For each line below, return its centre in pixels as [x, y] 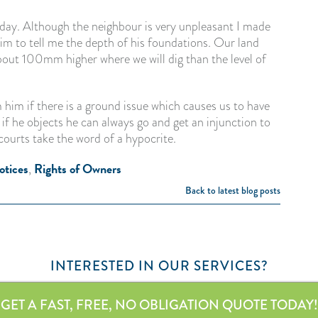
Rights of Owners [78, 169]
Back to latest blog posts [233, 190]
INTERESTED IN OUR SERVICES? [159, 266]
